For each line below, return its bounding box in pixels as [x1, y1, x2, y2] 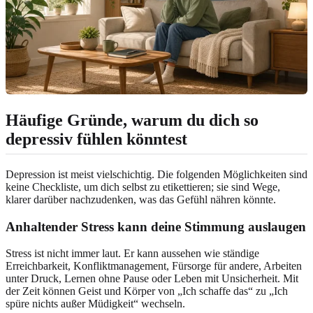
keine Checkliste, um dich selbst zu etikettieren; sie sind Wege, [6, 180, 280, 193]
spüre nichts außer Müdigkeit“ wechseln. [6, 298, 185, 310]
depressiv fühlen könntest [6, 129, 187, 148]
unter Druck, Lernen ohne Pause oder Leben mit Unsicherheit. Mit [6, 272, 298, 285]
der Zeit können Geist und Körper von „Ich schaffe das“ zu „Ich [6, 285, 288, 298]
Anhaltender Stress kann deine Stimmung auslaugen [6, 219, 306, 234]
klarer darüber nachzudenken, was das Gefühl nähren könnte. [6, 193, 276, 205]
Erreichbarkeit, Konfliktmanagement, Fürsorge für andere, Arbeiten [6, 260, 302, 272]
